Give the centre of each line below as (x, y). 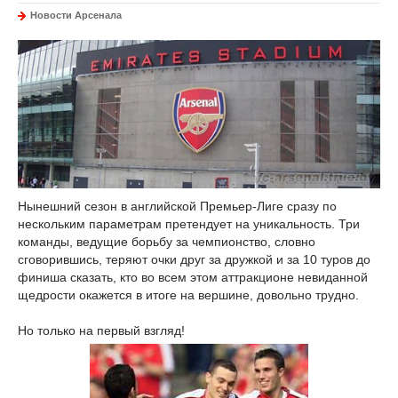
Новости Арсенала (76, 15)
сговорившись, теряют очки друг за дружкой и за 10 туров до (194, 260)
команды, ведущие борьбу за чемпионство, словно (167, 242)
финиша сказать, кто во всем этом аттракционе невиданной (193, 278)
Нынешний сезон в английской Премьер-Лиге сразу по (177, 207)
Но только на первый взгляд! (101, 331)
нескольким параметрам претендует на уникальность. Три (189, 224)
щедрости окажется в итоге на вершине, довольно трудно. (188, 295)
